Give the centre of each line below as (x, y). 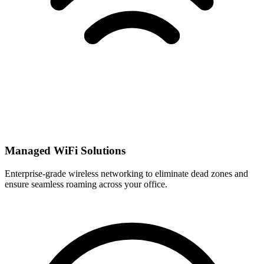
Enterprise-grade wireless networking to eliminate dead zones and (126, 173)
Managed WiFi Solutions (65, 151)
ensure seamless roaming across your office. (86, 184)
